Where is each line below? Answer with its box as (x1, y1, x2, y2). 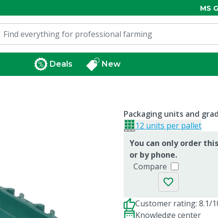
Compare (133, 161, 167, 172)
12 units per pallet (135, 120, 201, 131)
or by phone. (129, 149, 177, 160)
